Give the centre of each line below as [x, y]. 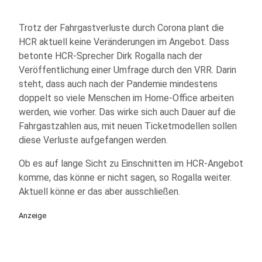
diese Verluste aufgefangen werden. [93, 140]
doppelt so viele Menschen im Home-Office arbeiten [126, 98]
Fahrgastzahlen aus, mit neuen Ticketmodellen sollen [128, 126]
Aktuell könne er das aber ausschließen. [99, 192]
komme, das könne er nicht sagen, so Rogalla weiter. [125, 177]
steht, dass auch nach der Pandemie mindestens [118, 84]
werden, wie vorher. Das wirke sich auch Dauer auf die [127, 112]
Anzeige [32, 216]
